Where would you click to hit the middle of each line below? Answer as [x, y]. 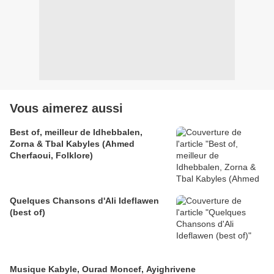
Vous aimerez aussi [66, 108]
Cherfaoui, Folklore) [51, 155]
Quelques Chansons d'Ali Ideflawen [84, 200]
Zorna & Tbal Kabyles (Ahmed [72, 143]
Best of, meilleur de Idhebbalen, [76, 132]
